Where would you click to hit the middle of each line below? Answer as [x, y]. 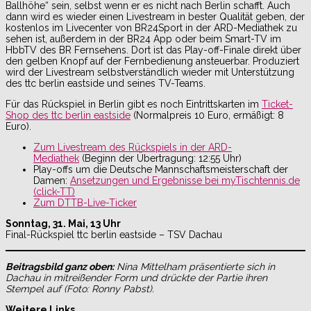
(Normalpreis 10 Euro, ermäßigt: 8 [207, 115]
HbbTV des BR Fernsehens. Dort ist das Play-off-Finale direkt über [153, 50]
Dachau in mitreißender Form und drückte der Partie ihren [136, 277]
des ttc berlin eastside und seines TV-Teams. [106, 83]
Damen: [52, 180]
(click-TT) [54, 191]
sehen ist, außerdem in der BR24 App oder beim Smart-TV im [143, 39]
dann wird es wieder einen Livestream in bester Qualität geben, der [155, 16]
